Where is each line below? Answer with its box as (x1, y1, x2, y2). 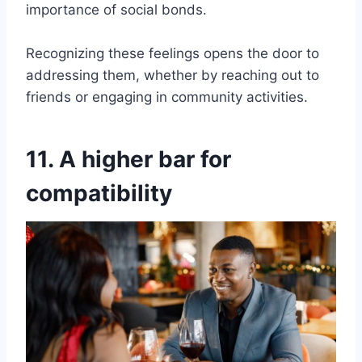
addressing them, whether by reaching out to (26, 66, 319, 83)
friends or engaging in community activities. (26, 88, 308, 105)
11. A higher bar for (26, 145, 231, 173)
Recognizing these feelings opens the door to (26, 44, 319, 61)
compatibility (26, 179, 172, 207)
